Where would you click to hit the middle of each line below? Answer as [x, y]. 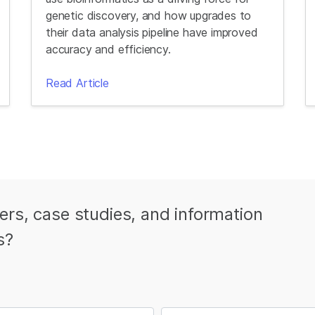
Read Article [77, 83]
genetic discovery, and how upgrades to [149, 15]
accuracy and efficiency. [110, 49]
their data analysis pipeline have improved [152, 32]
